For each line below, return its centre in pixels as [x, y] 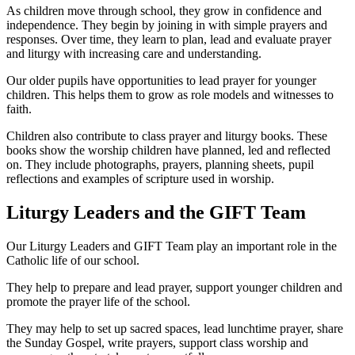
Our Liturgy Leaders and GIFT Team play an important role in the [172, 246]
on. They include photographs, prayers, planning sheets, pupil [160, 165]
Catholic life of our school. [73, 260]
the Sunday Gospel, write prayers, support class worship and [157, 342]
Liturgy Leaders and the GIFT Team [156, 212]
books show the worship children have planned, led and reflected [168, 151]
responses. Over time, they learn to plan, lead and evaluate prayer [169, 40]
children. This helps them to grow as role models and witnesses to [170, 95]
